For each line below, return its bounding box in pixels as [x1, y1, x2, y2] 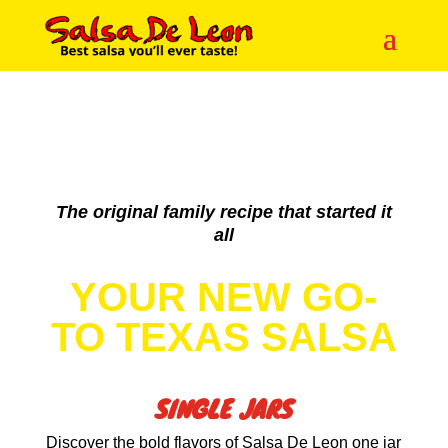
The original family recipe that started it [55, 201, 392, 222]
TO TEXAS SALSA [50, 314, 397, 359]
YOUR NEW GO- [70, 274, 378, 319]
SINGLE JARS [154, 389, 293, 427]
